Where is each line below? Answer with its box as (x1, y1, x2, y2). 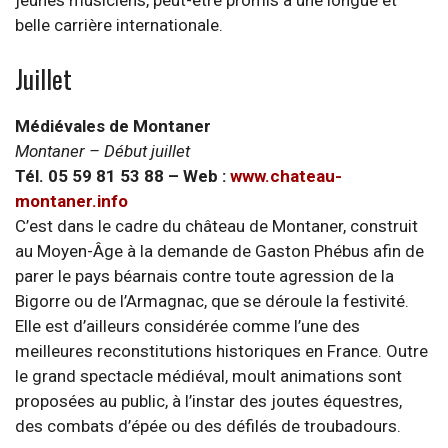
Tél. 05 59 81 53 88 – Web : (15, 165, 230, 186)
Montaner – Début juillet (15, 140, 190, 161)
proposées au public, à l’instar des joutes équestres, (15, 390, 402, 411)
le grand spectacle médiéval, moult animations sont (15, 365, 402, 386)
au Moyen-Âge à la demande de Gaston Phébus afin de (15, 240, 424, 261)
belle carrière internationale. (15, 15, 223, 35)
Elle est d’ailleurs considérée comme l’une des (15, 315, 360, 336)
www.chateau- (230, 165, 342, 186)
